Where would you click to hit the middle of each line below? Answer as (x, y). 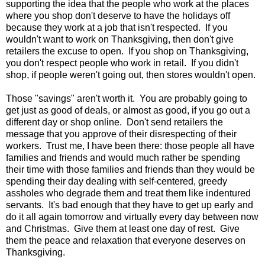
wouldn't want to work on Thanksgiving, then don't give (120, 40)
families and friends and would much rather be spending (123, 158)
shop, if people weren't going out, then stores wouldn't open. (131, 75)
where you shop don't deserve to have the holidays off (118, 16)
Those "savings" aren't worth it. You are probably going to (127, 99)
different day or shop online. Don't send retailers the (114, 122)
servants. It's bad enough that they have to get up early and (130, 205)
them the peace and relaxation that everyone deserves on (126, 241)
